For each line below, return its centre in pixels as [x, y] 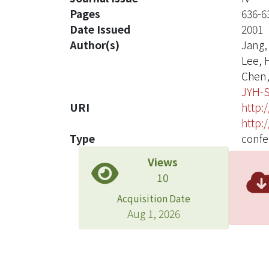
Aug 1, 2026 [154, 213]
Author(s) [95, 45]
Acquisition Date [154, 198]
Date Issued [100, 29]
